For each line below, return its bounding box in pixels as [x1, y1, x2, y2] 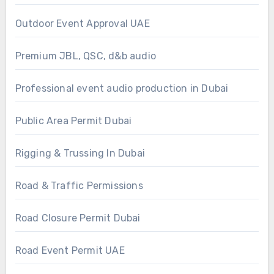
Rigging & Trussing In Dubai [15, 147, 145, 159]
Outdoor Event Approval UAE [15, 17, 150, 29]
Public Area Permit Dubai [15, 114, 132, 127]
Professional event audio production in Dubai [15, 82, 229, 94]
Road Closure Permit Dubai [15, 212, 141, 224]
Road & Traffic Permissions [15, 179, 143, 191]
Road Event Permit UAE [15, 244, 125, 256]
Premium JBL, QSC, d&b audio [15, 50, 156, 62]
